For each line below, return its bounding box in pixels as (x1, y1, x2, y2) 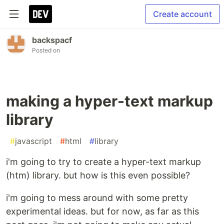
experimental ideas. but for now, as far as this (6, 206, 199, 216)
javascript (15, 136, 52, 146)
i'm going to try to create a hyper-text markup (6, 156, 201, 167)
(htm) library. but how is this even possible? (6, 170, 190, 180)
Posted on (32, 46, 60, 54)
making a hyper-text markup (6, 92, 213, 110)
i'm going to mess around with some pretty (6, 192, 188, 203)
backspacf (32, 35, 72, 45)
